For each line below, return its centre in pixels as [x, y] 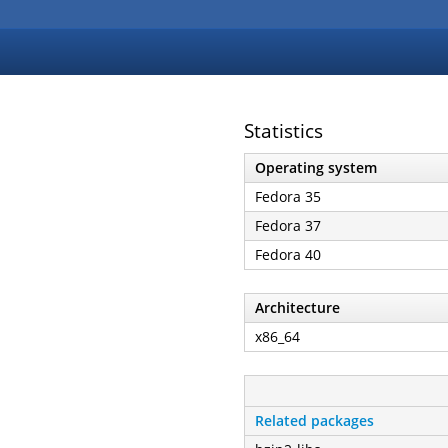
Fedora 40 [288, 254]
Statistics [283, 131]
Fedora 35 [288, 196]
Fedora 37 [288, 225]
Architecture [297, 307]
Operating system [316, 167]
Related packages [314, 420]
